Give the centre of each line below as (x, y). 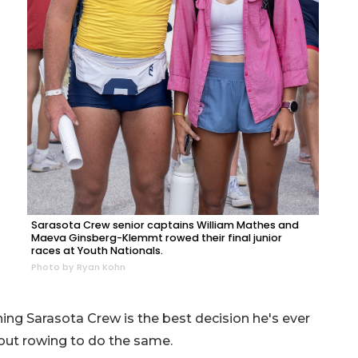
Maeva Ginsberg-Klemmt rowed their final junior (157, 237)
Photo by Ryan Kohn (78, 267)
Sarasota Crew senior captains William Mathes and (165, 225)
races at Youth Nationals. (97, 250)
